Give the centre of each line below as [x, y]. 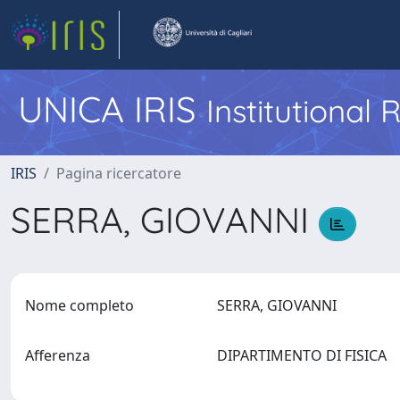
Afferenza [58, 355]
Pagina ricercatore [119, 173]
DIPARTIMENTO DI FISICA [305, 355]
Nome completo [79, 305]
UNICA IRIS [112, 109]
